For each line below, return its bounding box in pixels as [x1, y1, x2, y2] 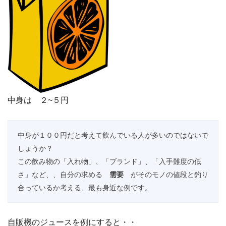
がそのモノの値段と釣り [123, 170, 208, 179]
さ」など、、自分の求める [17, 170, 109, 179]
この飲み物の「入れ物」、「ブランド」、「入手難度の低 [17, 157, 201, 165]
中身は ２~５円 [8, 95, 69, 104]
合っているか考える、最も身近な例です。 [17, 183, 152, 192]
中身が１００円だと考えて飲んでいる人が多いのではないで [17, 131, 208, 139]
